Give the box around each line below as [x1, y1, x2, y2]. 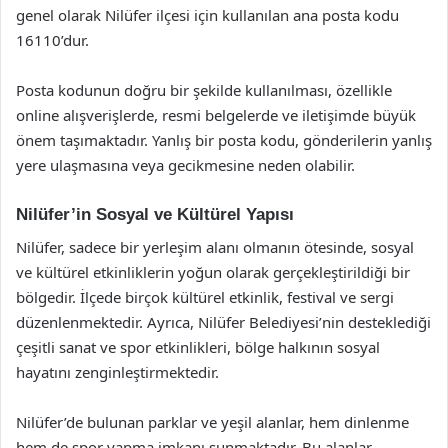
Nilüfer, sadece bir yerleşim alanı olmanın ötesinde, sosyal [16, 236, 414, 257]
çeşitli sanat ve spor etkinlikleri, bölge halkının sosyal [16, 336, 380, 357]
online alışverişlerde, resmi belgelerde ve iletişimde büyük [16, 105, 416, 125]
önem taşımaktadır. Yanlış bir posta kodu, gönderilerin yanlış [16, 130, 432, 150]
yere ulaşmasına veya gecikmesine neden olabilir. [16, 155, 355, 175]
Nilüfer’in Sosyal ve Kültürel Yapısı [16, 205, 294, 224]
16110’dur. [16, 30, 89, 50]
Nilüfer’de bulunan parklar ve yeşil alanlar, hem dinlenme [16, 411, 409, 432]
